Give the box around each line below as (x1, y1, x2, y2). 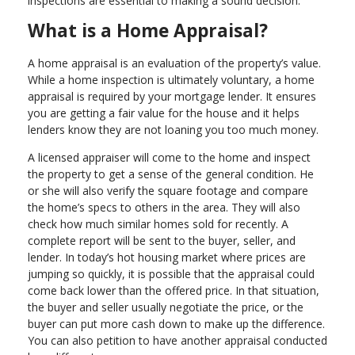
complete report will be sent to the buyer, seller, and (28, 232, 296, 248)
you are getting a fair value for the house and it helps (28, 105, 300, 120)
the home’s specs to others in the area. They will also (28, 199, 300, 215)
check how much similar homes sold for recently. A (28, 216, 288, 231)
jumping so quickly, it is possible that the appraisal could (28, 265, 315, 281)
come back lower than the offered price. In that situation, (28, 282, 319, 298)
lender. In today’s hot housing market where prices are (28, 249, 306, 265)
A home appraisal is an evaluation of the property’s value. (28, 55, 321, 71)
